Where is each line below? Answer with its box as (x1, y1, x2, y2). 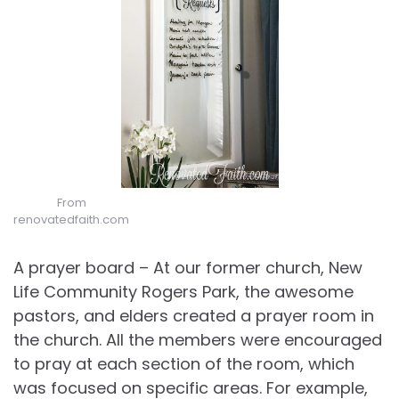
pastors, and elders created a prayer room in (13, 304, 374, 327)
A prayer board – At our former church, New (13, 256, 362, 279)
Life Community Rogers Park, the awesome (13, 280, 354, 303)
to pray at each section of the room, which (13, 352, 354, 375)
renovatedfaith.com (13, 210, 129, 228)
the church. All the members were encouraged (13, 328, 382, 351)
